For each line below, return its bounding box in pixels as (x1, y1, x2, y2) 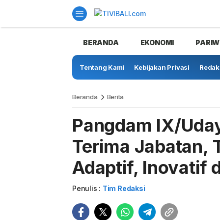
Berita (107, 93, 124, 101)
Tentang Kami (80, 63, 125, 71)
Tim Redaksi (102, 184, 145, 192)
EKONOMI (140, 38, 174, 47)
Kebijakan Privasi (134, 63, 190, 71)
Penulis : (72, 184, 103, 192)
